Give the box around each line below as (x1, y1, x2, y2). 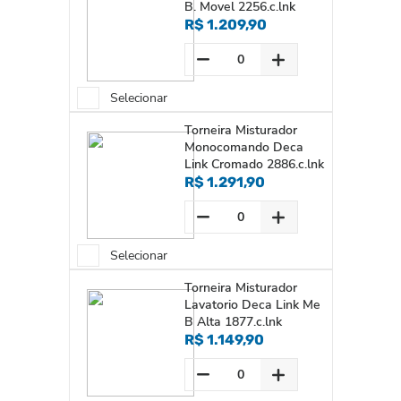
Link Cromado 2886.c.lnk (183, 156, 324, 173)
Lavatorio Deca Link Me (183, 296, 320, 313)
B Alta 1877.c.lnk (183, 313, 282, 330)
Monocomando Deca (183, 139, 303, 156)
